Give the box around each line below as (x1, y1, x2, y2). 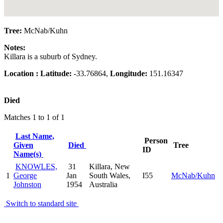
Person (144, 136, 168, 145)
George (13, 171, 37, 180)
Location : (4, 69, 40, 78)
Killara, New (89, 162, 130, 171)
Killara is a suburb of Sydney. (4, 52, 97, 61)
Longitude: (110, 69, 147, 78)
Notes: (4, 43, 25, 52)
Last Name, (15, 131, 54, 140)
